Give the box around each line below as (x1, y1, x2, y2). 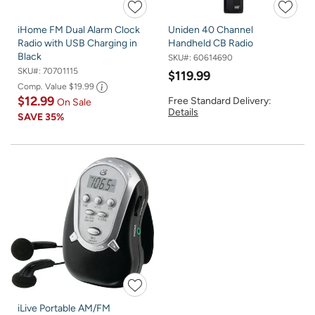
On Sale (57, 96, 91, 109)
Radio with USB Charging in (18, 37, 137, 49)
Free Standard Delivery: (168, 95, 271, 108)
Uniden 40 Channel (168, 23, 253, 36)
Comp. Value (18, 82, 69, 92)
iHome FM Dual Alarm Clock (18, 23, 140, 36)
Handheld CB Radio (168, 37, 253, 49)
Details (168, 106, 198, 119)
